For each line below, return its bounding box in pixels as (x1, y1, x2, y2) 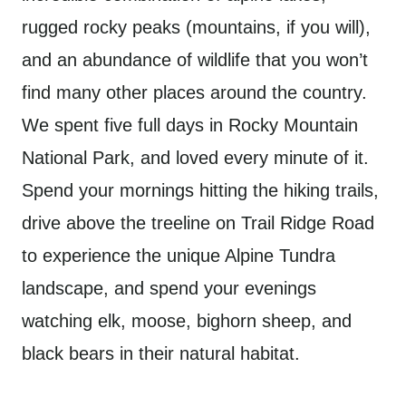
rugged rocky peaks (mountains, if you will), (22, 17, 371, 37)
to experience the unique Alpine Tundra (22, 246, 335, 266)
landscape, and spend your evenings (22, 278, 316, 298)
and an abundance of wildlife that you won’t (22, 50, 368, 70)
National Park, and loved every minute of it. (22, 148, 369, 168)
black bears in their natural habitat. (22, 343, 300, 363)
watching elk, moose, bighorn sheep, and (22, 311, 352, 331)
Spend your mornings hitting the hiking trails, (22, 180, 379, 200)
